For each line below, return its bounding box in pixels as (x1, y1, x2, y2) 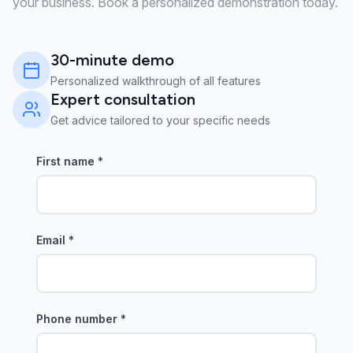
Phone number (36, 311, 121, 325)
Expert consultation (50, 89, 195, 109)
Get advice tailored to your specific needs (50, 113, 270, 127)
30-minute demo (50, 50, 174, 69)
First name (36, 154, 98, 168)
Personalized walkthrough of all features (50, 73, 261, 87)
